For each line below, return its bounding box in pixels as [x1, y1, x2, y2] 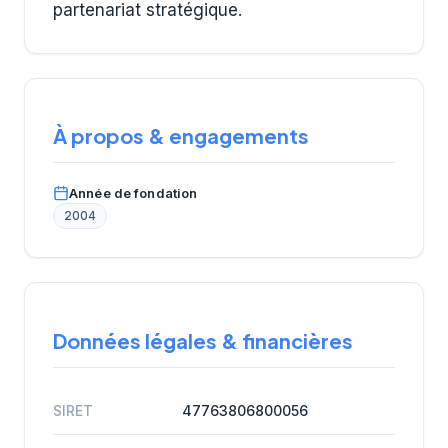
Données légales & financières [53, 327, 353, 353]
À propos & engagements [53, 123, 309, 149]
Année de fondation [69, 185, 198, 202]
